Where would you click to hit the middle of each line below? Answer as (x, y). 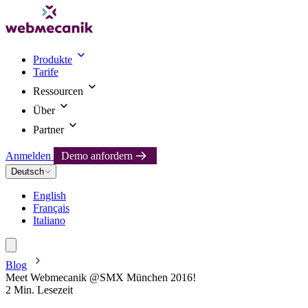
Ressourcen (58, 91)
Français (51, 208)
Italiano (49, 220)
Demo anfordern (97, 155)
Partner (48, 130)
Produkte (53, 59)
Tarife (46, 72)
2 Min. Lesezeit (39, 290)
